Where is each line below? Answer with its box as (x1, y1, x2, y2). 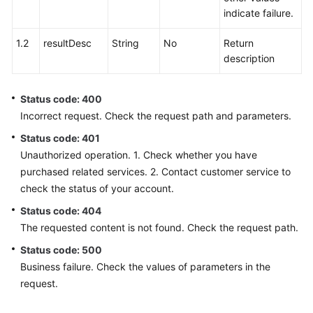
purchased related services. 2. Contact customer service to (20, 166, 291, 177)
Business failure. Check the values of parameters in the (20, 261, 270, 272)
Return (224, 37, 254, 49)
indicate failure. (224, 7, 293, 19)
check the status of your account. (20, 182, 174, 194)
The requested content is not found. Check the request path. (20, 221, 298, 233)
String (112, 37, 139, 49)
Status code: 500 (20, 244, 102, 256)
